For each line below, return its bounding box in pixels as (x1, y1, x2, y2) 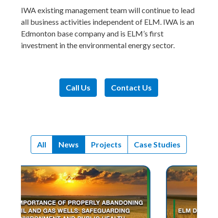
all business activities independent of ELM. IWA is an (21, 17, 195, 27)
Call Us (66, 83, 91, 92)
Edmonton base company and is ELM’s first (21, 29, 164, 38)
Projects (91, 140, 122, 149)
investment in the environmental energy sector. (21, 40, 175, 50)
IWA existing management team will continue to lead (21, 5, 195, 15)
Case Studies (134, 140, 181, 149)
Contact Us (111, 83, 152, 92)
